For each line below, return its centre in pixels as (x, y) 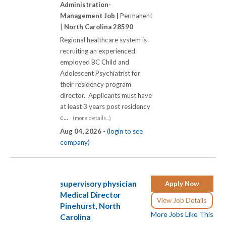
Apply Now (182, 184)
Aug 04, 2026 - (83, 131)
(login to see (125, 131)
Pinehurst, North (90, 206)
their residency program (96, 84)
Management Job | (90, 16)
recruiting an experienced (98, 51)
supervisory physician (98, 184)
